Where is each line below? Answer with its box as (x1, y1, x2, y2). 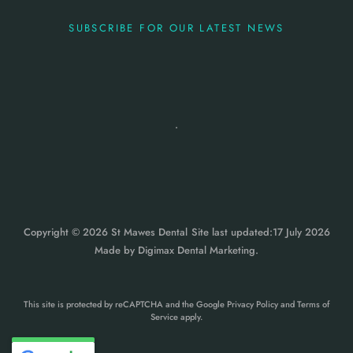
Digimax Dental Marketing (138, 242, 255, 258)
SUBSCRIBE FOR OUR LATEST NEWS (69, 20, 284, 35)
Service (150, 310, 178, 323)
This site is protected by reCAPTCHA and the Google (24, 297, 227, 310)
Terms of (297, 297, 329, 310)
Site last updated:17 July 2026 (191, 224, 330, 240)
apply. (178, 310, 203, 323)
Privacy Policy (227, 297, 278, 310)
